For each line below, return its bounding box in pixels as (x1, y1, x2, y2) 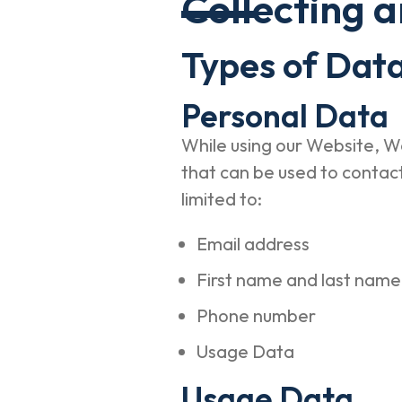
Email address (196, 232, 313, 255)
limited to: (180, 188, 266, 210)
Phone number (196, 304, 319, 327)
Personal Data (180, 96, 389, 135)
